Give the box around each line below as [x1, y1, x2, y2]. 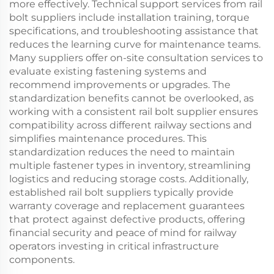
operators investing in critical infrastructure [9, 240, 219, 252]
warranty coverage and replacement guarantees [9, 200, 245, 212]
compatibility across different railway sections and [9, 119, 252, 131]
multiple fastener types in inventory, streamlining [9, 160, 251, 171]
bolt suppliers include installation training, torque [9, 12, 250, 23]
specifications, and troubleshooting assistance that [9, 25, 259, 37]
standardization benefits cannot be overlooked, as [9, 92, 254, 104]
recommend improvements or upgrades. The [9, 79, 231, 91]
